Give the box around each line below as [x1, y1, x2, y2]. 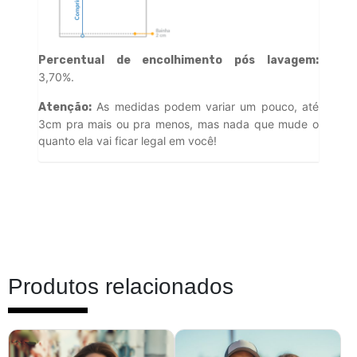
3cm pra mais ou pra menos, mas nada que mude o [38, 117, 319, 131]
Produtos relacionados [8, 274, 233, 300]
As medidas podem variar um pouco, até [92, 100, 319, 114]
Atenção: [38, 100, 92, 115]
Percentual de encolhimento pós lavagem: [38, 53, 319, 68]
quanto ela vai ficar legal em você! [38, 134, 217, 148]
